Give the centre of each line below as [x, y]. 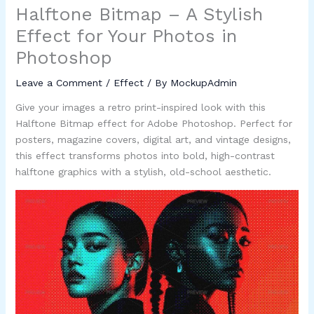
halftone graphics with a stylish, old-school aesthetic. [143, 171]
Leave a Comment [59, 82]
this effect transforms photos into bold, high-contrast [145, 155]
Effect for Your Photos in [126, 35]
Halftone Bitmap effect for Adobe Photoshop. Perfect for [153, 123]
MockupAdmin [203, 82]
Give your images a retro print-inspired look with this [140, 107]
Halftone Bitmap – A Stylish [139, 14]
